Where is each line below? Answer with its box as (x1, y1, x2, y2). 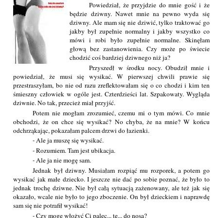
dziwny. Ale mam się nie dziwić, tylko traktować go (70, 18, 210, 27)
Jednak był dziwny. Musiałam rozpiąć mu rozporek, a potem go (33, 166, 210, 175)
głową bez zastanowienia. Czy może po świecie (70, 44, 210, 54)
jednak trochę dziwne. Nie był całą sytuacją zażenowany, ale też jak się (13, 183, 210, 193)
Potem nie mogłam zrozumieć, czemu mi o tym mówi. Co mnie (33, 108, 210, 117)
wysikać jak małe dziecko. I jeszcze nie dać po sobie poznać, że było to (13, 175, 210, 184)
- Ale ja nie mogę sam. (33, 156, 91, 165)
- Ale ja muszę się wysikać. (33, 136, 104, 145)
